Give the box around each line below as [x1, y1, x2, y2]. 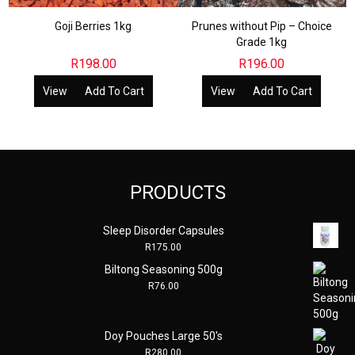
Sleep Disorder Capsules [102, 223, 224, 237]
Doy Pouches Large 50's [104, 329, 223, 342]
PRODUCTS [129, 181, 226, 204]
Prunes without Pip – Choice [191, 19, 332, 32]
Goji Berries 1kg [55, 19, 132, 32]
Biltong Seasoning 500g [104, 262, 223, 276]
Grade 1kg [236, 35, 288, 48]
